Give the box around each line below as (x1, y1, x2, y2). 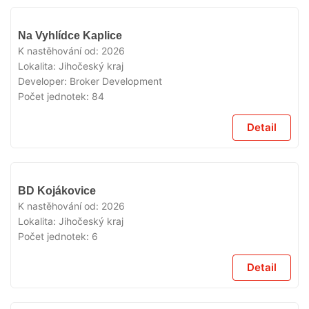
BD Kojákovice (18, 185, 96, 197)
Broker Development (70, 75, 162, 87)
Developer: (18, 75, 70, 87)
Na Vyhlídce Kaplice (18, 30, 122, 41)
